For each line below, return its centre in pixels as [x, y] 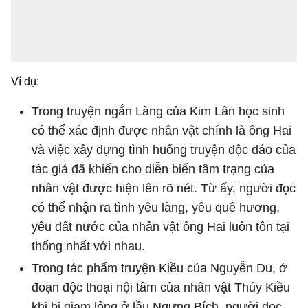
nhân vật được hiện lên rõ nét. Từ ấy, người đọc [164, 188]
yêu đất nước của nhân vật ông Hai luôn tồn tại [161, 227]
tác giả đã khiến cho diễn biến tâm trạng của [153, 169]
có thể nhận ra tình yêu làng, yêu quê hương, [156, 207]
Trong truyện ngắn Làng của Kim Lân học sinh [158, 111]
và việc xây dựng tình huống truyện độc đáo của [164, 150]
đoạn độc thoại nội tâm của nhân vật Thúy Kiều [161, 287]
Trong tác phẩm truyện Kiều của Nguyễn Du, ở [159, 268]
